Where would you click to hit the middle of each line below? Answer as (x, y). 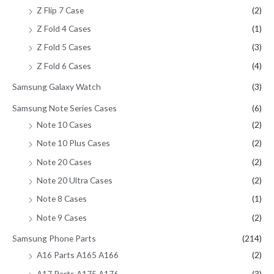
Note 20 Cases (64, 161)
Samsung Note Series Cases (65, 108)
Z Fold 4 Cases (64, 29)
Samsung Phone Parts (54, 239)
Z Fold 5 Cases (64, 47)
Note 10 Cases (64, 124)
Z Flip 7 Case (60, 10)
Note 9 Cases (62, 217)
